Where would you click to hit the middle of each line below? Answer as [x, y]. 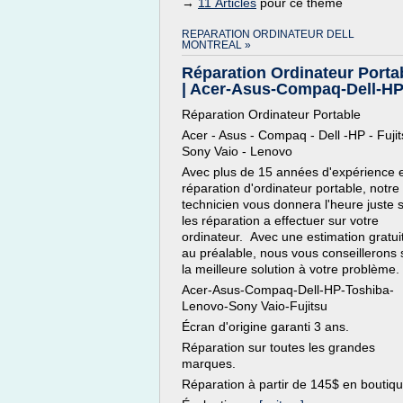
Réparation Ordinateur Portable [271, 114]
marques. [209, 363]
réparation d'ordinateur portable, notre [291, 188]
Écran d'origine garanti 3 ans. [265, 327]
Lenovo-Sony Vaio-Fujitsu [255, 306]
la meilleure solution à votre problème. [291, 269]
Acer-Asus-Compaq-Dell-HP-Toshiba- [288, 290]
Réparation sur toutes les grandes [278, 347]
